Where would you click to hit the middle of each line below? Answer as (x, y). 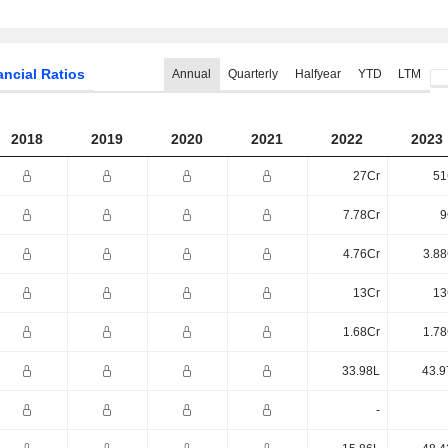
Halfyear (317, 74)
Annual (192, 74)
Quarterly (252, 74)
